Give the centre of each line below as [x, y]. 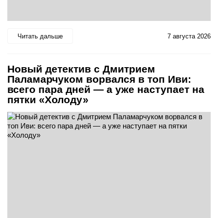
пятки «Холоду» [48, 100]
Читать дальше [40, 36]
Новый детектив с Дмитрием [81, 69]
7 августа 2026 [189, 36]
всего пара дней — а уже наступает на [106, 90]
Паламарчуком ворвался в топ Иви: [99, 79]
